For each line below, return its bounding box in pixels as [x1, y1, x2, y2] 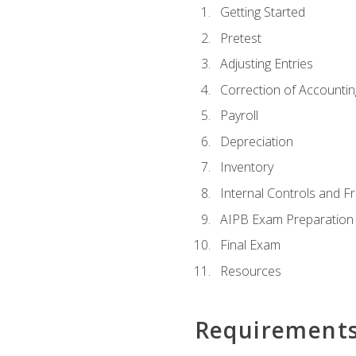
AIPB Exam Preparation [219, 210, 354, 228]
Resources [219, 261, 281, 280]
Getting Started [219, 3, 305, 21]
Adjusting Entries [219, 55, 313, 73]
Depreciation [219, 132, 293, 150]
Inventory [219, 158, 273, 176]
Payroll [219, 106, 258, 125]
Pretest [219, 29, 261, 47]
